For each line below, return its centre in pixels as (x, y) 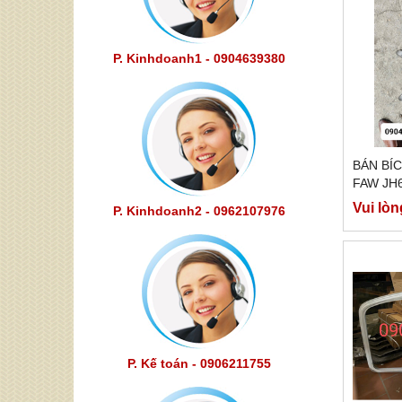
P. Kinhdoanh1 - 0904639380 (199, 58)
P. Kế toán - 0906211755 (199, 363)
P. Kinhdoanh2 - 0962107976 (199, 211)
